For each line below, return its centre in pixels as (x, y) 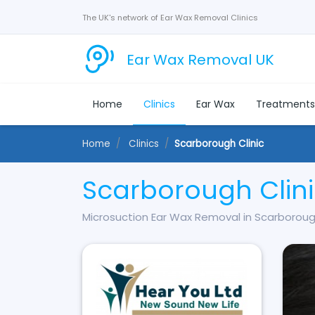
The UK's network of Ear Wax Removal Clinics (170, 17)
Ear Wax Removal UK (200, 59)
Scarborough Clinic (219, 144)
